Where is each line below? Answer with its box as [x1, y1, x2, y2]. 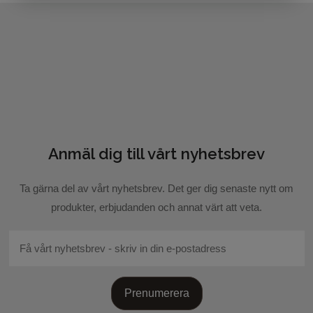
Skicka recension [43, 181, 128, 194]
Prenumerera [124, 286, 189, 299]
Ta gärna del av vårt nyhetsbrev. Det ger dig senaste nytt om [20, 182, 293, 194]
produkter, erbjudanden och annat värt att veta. [51, 201, 262, 213]
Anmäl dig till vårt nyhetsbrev [48, 144, 265, 163]
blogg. [143, 3, 170, 16]
